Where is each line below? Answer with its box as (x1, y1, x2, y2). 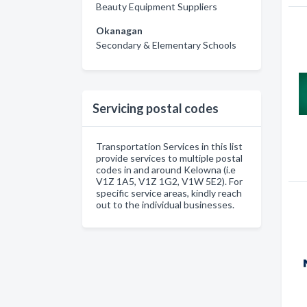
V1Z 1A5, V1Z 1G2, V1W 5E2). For (96, 175, 243, 187)
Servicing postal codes (93, 100, 219, 116)
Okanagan (96, 24, 143, 36)
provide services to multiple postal (96, 151, 243, 164)
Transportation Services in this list (96, 140, 243, 152)
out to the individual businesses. (96, 198, 234, 210)
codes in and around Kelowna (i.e (96, 163, 236, 175)
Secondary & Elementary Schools (96, 38, 236, 51)
